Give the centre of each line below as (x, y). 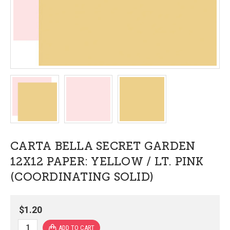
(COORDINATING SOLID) (82, 177)
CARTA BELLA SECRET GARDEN (103, 146)
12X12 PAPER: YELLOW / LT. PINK (107, 162)
